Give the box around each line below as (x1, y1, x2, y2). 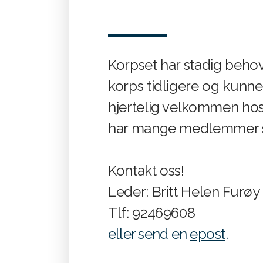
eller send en (108, 225, 190, 243)
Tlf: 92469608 (108, 204, 195, 222)
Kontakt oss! (108, 162, 184, 180)
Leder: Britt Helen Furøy (108, 183, 260, 201)
